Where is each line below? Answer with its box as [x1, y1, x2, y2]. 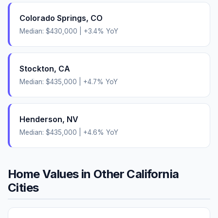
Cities [8, 180, 39, 195]
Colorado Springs [19, 13, 86, 23]
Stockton [19, 63, 54, 73]
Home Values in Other [8, 166, 127, 181]
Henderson [19, 114, 62, 124]
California [127, 166, 179, 181]
